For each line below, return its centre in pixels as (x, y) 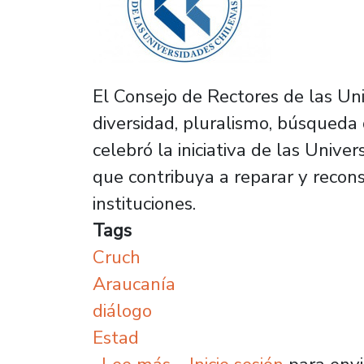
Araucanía (134, 284)
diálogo (122, 311)
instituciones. (144, 204)
